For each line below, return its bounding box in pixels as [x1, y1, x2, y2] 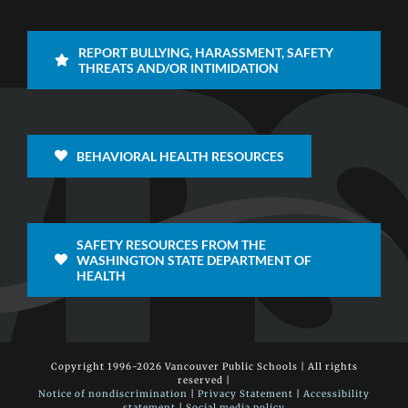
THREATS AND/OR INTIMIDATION [77, 59, 279, 76]
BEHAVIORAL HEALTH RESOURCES [76, 148, 284, 164]
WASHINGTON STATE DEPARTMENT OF [76, 251, 311, 268]
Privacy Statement [198, 387, 293, 400]
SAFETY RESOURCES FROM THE [76, 236, 266, 252]
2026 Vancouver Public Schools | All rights [136, 360, 358, 372]
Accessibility [303, 387, 370, 400]
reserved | [178, 373, 230, 386]
